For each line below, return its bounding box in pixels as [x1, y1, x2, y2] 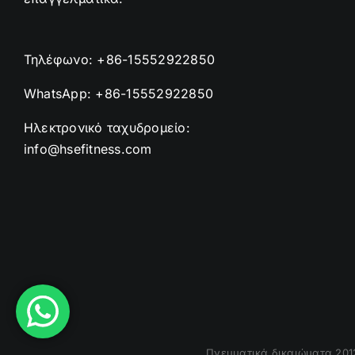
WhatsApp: [24, 86, 96, 101]
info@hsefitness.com [24, 141, 152, 157]
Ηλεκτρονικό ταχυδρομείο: [24, 120, 190, 136]
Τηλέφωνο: [24, 52, 97, 67]
